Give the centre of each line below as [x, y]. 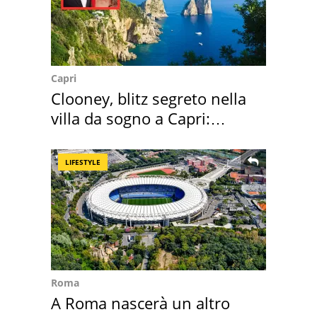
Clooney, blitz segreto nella [149, 98]
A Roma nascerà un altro [140, 302]
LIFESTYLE [83, 162]
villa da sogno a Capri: [131, 118]
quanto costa [98, 138]
